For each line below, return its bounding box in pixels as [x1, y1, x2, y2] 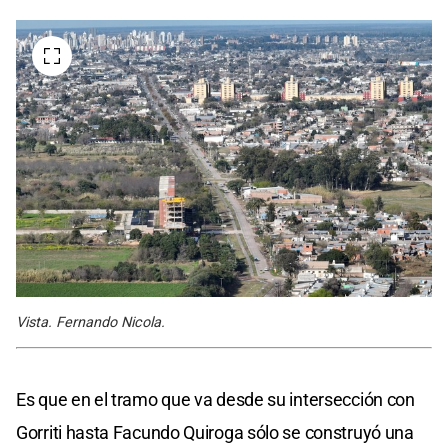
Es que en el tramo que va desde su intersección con [16, 388, 415, 410]
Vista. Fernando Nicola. [16, 313, 165, 331]
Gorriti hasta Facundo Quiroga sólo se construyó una [16, 421, 414, 443]
